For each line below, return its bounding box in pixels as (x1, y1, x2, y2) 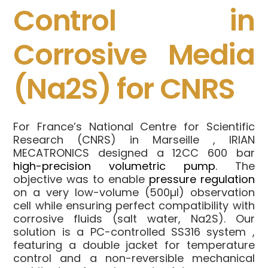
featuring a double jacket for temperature (13, 237, 255, 252)
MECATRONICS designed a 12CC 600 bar (13, 145, 255, 160)
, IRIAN (212, 132, 255, 147)
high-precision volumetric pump (13, 158, 215, 173)
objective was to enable (13, 171, 149, 187)
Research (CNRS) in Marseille (13, 132, 213, 147)
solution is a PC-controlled (13, 224, 171, 239)
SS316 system (170, 224, 252, 239)
